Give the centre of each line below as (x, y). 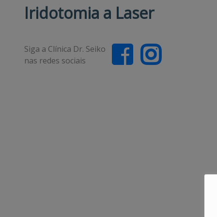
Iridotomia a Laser (89, 13)
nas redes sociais (55, 61)
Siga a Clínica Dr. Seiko (65, 49)
